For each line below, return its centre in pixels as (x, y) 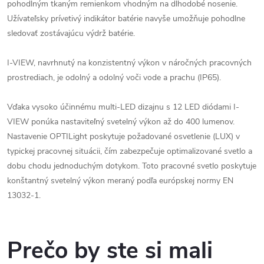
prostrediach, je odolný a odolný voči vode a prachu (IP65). (115, 77)
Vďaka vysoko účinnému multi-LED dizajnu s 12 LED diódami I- (123, 107)
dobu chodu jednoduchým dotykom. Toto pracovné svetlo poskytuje (132, 166)
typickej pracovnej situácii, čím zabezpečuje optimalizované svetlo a (130, 151)
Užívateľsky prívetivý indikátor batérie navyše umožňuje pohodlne (126, 18)
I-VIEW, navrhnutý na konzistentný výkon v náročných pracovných (129, 62)
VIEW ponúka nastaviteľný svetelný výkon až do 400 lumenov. (121, 121)
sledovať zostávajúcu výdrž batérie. (71, 33)
